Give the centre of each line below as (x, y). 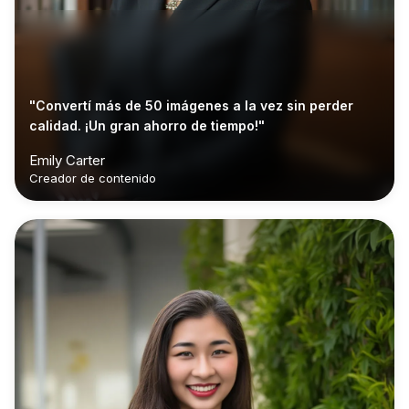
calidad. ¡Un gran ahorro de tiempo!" (147, 126)
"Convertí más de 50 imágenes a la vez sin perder (191, 106)
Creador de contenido (93, 178)
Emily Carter (67, 161)
